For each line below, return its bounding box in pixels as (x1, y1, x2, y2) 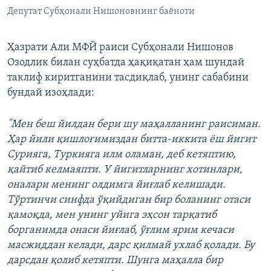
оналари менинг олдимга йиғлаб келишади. (7, 179, 226, 191)
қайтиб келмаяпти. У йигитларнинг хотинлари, (7, 164, 243, 176)
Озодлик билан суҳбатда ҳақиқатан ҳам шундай (7, 57, 244, 69)
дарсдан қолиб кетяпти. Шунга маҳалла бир (7, 255, 223, 267)
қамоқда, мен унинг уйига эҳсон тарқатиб (7, 209, 217, 221)
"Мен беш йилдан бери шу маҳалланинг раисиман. (7, 119, 261, 131)
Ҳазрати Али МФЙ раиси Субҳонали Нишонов (7, 42, 233, 54)
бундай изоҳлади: (7, 87, 94, 99)
